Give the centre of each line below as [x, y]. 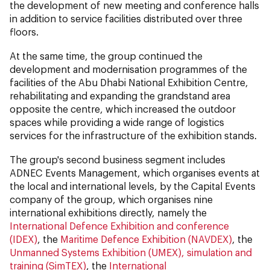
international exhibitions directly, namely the [108, 212]
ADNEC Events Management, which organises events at [135, 172]
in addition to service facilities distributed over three [126, 18]
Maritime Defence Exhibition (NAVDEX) [146, 239]
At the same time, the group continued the [106, 55]
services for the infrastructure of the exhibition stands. [133, 135]
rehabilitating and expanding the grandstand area [120, 95]
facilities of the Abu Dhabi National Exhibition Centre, [129, 82]
